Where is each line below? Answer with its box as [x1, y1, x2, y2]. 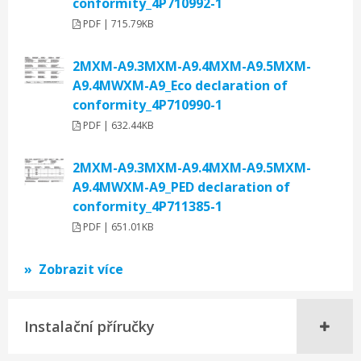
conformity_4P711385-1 [73, 197, 222, 215]
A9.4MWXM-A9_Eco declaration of [73, 77, 288, 94]
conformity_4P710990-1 [73, 96, 222, 114]
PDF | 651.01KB [81, 220, 154, 234]
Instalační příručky [24, 317, 155, 336]
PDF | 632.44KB [81, 118, 154, 132]
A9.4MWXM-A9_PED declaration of [73, 178, 290, 196]
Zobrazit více [39, 260, 123, 278]
